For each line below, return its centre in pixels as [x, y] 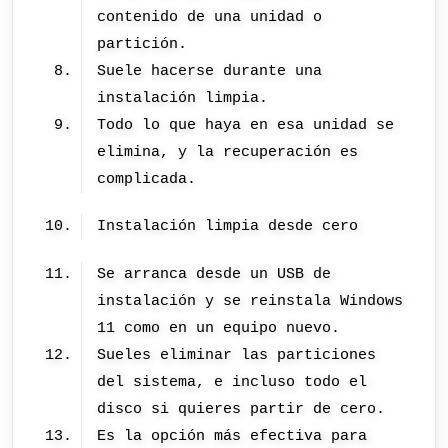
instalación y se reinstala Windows [250, 300]
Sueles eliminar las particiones [237, 354]
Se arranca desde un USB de [214, 273]
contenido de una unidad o [210, 16]
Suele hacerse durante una [210, 70]
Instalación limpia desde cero [228, 226]
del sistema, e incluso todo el [232, 381]
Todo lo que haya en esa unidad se [246, 124]
